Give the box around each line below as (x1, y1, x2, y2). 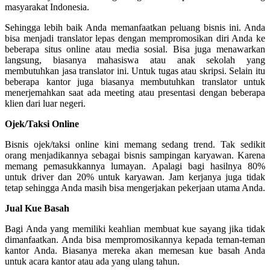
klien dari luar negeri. (5, 98, 86, 109)
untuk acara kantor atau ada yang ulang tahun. (5, 256, 180, 267)
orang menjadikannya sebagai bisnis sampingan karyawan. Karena (5, 150, 265, 161)
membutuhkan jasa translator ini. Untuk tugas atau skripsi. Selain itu (5, 66, 265, 77)
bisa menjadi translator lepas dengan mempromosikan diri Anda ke (5, 33, 265, 44)
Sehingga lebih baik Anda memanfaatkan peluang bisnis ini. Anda (5, 22, 265, 33)
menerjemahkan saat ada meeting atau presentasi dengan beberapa (5, 87, 265, 98)
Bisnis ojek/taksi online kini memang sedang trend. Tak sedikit (5, 139, 265, 150)
